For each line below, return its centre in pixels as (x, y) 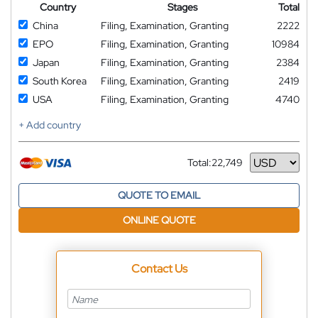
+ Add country (50, 125)
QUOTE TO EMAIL (159, 196)
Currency (208, 168)
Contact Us (159, 269)
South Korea (60, 81)
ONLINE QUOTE (159, 220)
